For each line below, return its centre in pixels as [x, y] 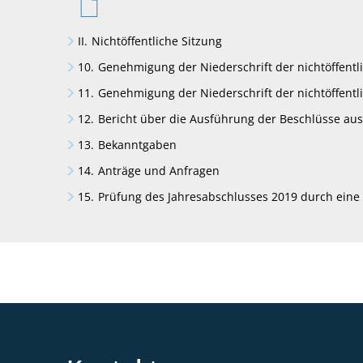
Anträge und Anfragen [158, 171]
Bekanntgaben [137, 145]
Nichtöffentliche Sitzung [156, 41]
